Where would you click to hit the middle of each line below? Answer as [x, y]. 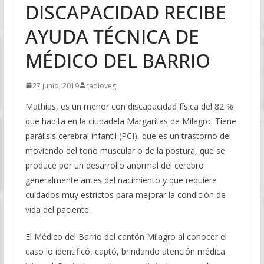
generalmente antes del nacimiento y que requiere [121, 180]
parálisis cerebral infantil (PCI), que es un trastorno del [128, 136]
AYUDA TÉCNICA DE [112, 36]
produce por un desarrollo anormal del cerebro [114, 165]
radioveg [101, 85]
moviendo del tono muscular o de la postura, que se [125, 150]
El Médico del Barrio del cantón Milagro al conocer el [126, 236]
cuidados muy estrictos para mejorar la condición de [125, 194]
